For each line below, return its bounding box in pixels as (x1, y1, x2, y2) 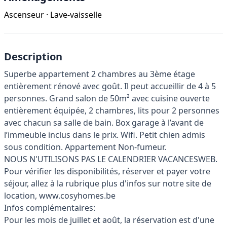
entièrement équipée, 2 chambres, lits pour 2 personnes (4, 105, 219, 117)
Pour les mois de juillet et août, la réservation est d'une (4, 214, 214, 226)
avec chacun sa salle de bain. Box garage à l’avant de (4, 117, 204, 129)
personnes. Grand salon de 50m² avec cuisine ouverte (4, 93, 210, 104)
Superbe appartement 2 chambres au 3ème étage (4, 68, 195, 80)
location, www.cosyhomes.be (4, 190, 116, 202)
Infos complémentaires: (4, 202, 95, 214)
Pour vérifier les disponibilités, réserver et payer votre (4, 166, 210, 177)
